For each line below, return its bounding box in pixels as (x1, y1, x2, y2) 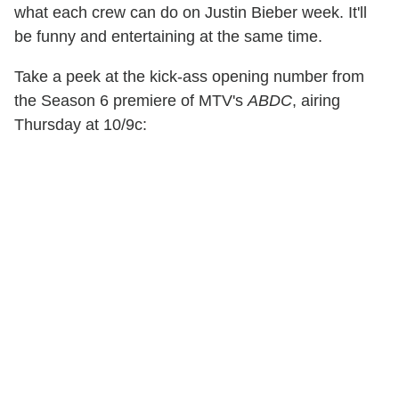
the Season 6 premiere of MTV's (14, 92, 248, 110)
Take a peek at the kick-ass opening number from (14, 68, 364, 86)
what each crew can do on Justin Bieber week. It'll (14, 4, 367, 22)
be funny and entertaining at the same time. (14, 28, 322, 46)
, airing (292, 92, 340, 110)
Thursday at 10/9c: (14, 116, 147, 134)
